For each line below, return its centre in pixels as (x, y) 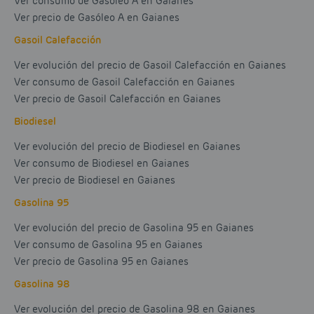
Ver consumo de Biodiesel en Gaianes (102, 164)
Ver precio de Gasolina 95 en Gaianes (101, 262)
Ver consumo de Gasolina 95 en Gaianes (108, 245)
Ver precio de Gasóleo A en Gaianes (97, 18)
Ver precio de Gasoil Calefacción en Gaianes (117, 99)
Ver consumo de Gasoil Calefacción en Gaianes (124, 82)
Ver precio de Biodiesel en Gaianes (95, 180)
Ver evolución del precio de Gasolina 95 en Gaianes (134, 228)
